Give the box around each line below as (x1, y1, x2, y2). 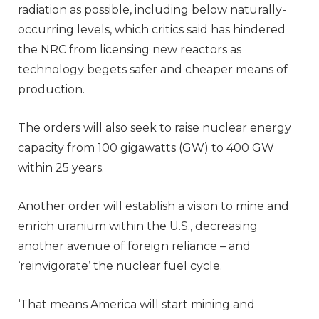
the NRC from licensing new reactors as (18, 42, 241, 56)
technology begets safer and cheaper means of (18, 62, 288, 76)
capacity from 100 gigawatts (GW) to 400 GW (18, 140, 274, 155)
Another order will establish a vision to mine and (18, 199, 289, 213)
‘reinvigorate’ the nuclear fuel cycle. (18, 258, 222, 273)
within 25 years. (18, 160, 104, 174)
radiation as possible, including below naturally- (18, 2, 286, 16)
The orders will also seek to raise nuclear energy (18, 120, 291, 135)
